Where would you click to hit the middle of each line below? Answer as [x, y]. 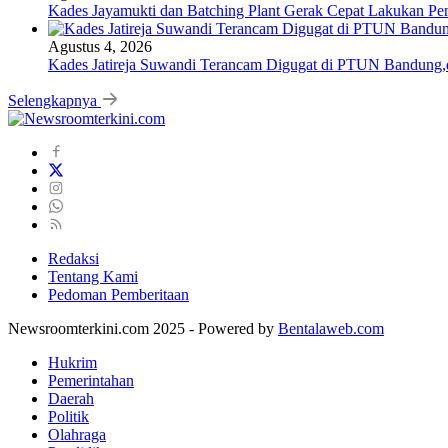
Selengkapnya [54, 100]
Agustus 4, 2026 [100, 46]
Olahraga [77, 434]
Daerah [71, 398]
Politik [68, 416]
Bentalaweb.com [331, 328]
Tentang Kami [93, 276]
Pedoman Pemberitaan [118, 294]
